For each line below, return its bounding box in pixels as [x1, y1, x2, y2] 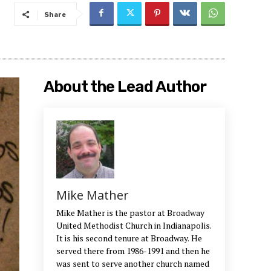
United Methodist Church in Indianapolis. [56, 220, 212, 232]
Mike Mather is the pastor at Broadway [56, 207, 204, 219]
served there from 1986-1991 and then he [56, 245, 210, 257]
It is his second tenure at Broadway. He [56, 232, 202, 244]
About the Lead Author [44, 77, 206, 97]
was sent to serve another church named [56, 258, 209, 270]
